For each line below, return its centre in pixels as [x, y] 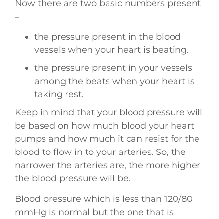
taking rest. [59, 95]
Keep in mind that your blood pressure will [109, 113]
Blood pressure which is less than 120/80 [104, 199]
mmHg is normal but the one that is [94, 212]
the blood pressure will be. [73, 179]
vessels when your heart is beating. [111, 50]
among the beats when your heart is [114, 81]
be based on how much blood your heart [104, 126]
